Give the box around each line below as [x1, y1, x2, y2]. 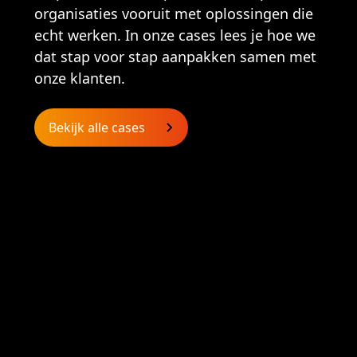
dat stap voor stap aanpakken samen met [33, 47, 316, 67]
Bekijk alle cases [48, 119, 145, 137]
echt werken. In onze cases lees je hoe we [33, 25, 316, 45]
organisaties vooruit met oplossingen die [33, 4, 313, 24]
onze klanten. [33, 69, 125, 88]
